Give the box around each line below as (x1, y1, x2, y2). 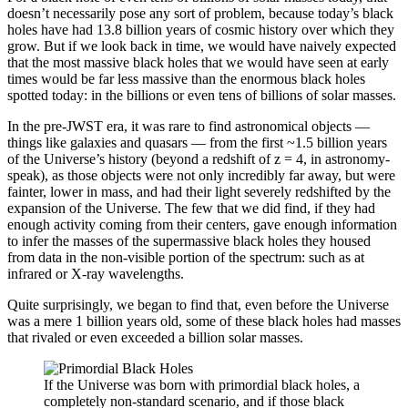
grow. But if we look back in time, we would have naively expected (7, 37, 396, 54)
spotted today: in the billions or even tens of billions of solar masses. (7, 87, 396, 103)
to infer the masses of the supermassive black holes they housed (7, 232, 371, 249)
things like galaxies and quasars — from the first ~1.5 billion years (7, 134, 387, 150)
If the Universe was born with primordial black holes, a (44, 376, 360, 393)
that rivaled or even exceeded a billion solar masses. (7, 329, 303, 345)
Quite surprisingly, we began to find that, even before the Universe (7, 296, 389, 312)
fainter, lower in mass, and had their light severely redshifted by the (7, 183, 391, 199)
